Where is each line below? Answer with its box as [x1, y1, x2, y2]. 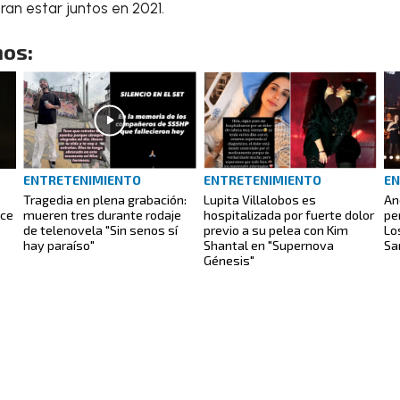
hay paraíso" [23, 237, 97, 254]
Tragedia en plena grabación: [23, 192, 187, 208]
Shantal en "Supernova [204, 237, 334, 254]
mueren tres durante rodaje [23, 207, 181, 223]
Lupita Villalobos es [204, 192, 316, 208]
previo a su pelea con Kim [204, 222, 348, 238]
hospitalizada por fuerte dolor [204, 207, 374, 223]
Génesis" [204, 253, 254, 269]
